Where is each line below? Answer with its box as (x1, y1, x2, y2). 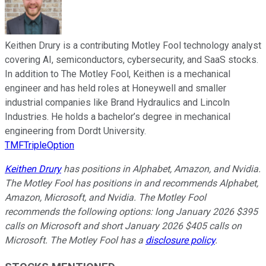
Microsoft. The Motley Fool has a (5, 235, 145, 246)
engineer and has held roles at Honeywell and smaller (5, 83, 226, 94)
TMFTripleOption (5, 140, 74, 151)
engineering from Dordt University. (5, 125, 146, 137)
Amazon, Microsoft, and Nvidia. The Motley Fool (5, 192, 206, 204)
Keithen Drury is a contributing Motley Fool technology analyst (5, 40, 261, 52)
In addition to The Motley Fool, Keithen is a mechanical (5, 68, 230, 80)
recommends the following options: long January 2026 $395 (5, 206, 258, 218)
